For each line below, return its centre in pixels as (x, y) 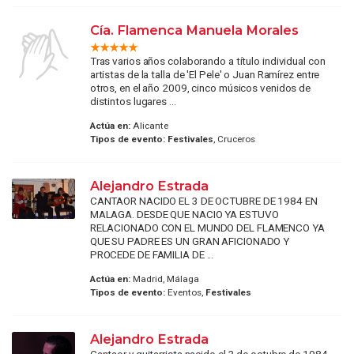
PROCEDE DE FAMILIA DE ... (152, 255)
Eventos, (185, 293)
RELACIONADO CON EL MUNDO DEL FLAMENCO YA (207, 228)
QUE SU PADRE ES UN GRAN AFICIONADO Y (190, 241)
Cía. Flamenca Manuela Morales (194, 30)
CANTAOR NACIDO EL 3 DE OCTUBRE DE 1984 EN (203, 201)
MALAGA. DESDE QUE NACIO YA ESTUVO (184, 215)
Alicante (149, 126)
